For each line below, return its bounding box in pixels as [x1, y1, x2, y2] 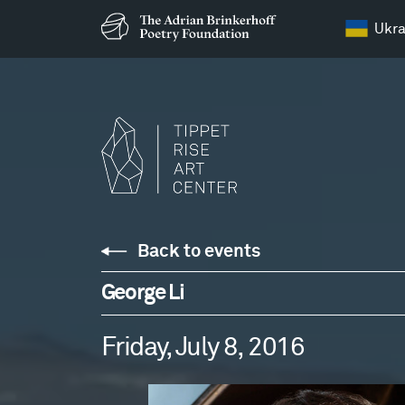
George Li [100, 281, 184, 304]
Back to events [137, 242, 261, 261]
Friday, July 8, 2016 [100, 334, 305, 361]
